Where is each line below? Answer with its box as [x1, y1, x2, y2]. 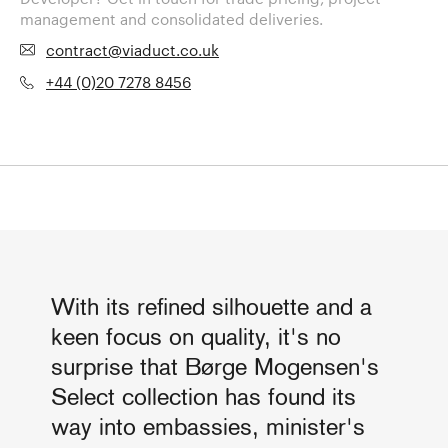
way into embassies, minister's [51, 416, 365, 441]
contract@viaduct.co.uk [46, 41, 219, 60]
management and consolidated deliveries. [20, 10, 323, 29]
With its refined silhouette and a [51, 296, 372, 321]
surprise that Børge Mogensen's [51, 356, 379, 381]
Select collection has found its [51, 386, 356, 411]
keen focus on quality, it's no [51, 326, 341, 351]
